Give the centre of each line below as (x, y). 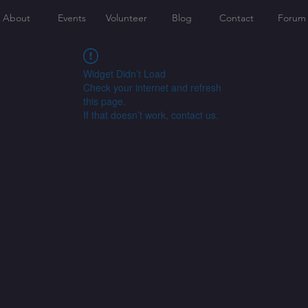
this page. (104, 101)
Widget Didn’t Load (124, 74)
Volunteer (126, 18)
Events (71, 18)
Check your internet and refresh (152, 87)
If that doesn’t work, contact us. (151, 115)
